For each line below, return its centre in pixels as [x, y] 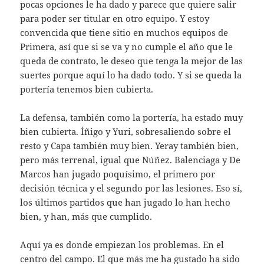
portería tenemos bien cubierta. [87, 89]
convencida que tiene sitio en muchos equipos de [124, 33]
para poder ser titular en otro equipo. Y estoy [115, 19]
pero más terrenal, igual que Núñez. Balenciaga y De [131, 160]
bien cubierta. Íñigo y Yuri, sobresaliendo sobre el [126, 132]
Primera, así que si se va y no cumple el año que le [127, 47]
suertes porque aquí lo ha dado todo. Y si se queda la [131, 75]
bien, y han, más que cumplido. [86, 217]
